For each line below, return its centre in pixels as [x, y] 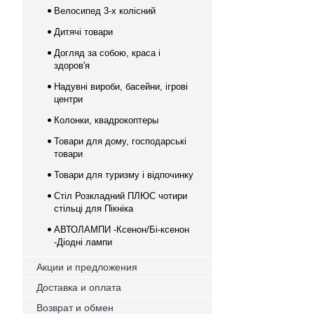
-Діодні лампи [83, 242]
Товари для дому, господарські [120, 141]
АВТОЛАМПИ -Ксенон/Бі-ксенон [122, 230]
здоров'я [72, 66]
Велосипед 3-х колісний [105, 11]
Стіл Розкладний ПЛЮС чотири [121, 196]
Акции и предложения [87, 267]
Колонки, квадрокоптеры [106, 120]
